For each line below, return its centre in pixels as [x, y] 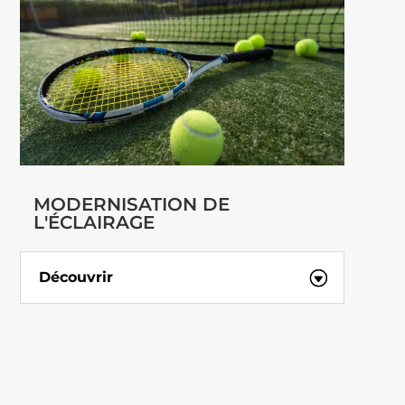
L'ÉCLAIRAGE [94, 222]
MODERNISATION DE [132, 204]
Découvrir [75, 277]
